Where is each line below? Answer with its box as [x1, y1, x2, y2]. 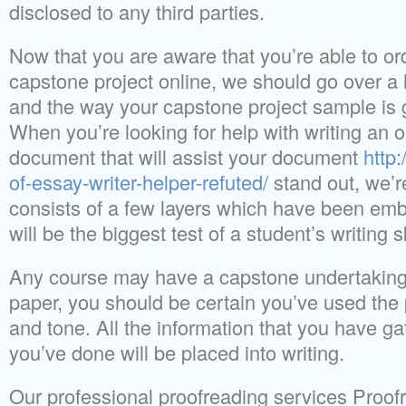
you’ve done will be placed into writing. [9, 338, 344, 366]
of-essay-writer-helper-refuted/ [9, 168, 268, 196]
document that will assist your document [9, 142, 363, 170]
